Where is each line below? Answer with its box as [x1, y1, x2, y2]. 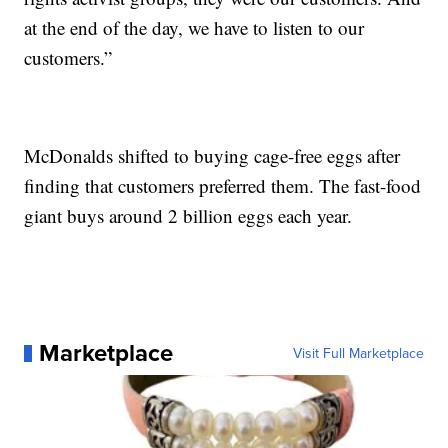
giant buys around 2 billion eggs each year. [24, 203, 353, 229]
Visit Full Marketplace [292, 343, 424, 364]
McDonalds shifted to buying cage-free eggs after [24, 143, 401, 169]
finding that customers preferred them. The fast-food [24, 173, 422, 199]
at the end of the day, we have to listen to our [24, 15, 365, 41]
